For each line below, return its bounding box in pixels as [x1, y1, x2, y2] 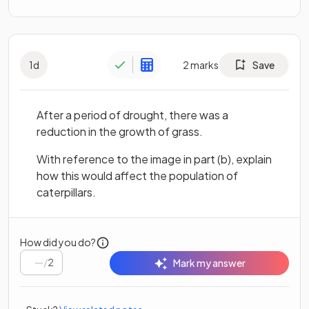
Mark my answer [172, 257, 246, 270]
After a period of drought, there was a [37, 108, 228, 123]
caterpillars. [37, 185, 96, 200]
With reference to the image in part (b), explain [37, 152, 272, 167]
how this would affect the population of [37, 168, 238, 183]
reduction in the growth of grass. [37, 124, 203, 139]
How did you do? [20, 235, 96, 248]
